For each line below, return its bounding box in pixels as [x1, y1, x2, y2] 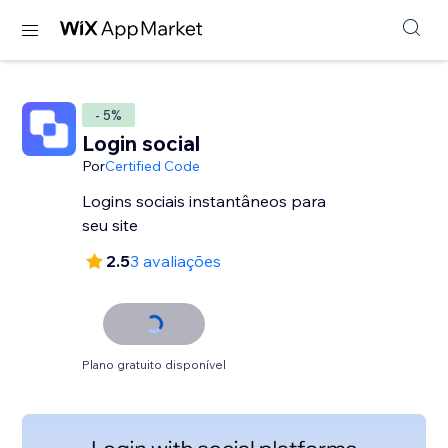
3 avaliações [130, 251, 222, 271]
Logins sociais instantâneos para [82, 191, 327, 211]
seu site [82, 215, 139, 235]
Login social [82, 130, 201, 156]
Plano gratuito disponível [82, 357, 227, 372]
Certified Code [105, 157, 201, 175]
